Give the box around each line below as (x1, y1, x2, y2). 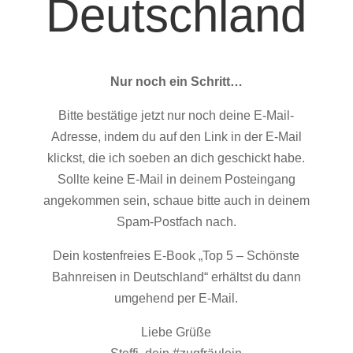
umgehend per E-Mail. (114, 292, 239, 306)
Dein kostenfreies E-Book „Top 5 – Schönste (53, 249, 300, 263)
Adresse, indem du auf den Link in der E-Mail (50, 130, 302, 144)
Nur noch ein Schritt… (110, 75, 243, 89)
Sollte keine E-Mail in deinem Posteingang (57, 173, 295, 187)
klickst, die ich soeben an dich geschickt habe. (47, 151, 306, 165)
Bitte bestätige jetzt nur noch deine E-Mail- (58, 109, 295, 123)
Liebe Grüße (141, 325, 212, 340)
